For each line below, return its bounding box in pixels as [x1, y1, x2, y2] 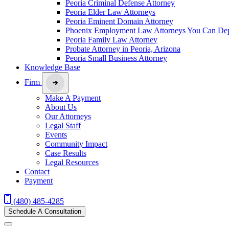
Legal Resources [45, 157, 99, 167]
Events [45, 130, 67, 139]
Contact [25, 167, 50, 176]
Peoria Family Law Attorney [65, 35, 157, 44]
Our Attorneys [45, 111, 91, 121]
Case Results [45, 148, 86, 157]
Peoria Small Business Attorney [65, 53, 167, 62]
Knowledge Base [25, 62, 80, 72]
